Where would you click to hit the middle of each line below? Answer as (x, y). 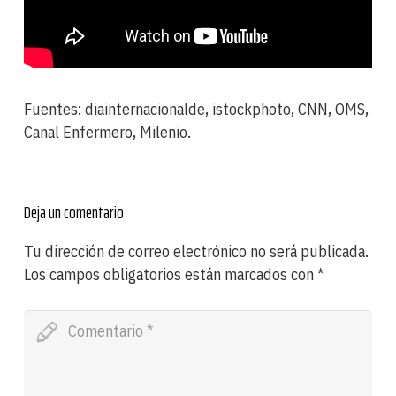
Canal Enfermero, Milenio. (107, 132)
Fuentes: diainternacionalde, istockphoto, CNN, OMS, (196, 109)
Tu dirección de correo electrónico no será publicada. (196, 251)
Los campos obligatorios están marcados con (171, 274)
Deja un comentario (74, 212)
